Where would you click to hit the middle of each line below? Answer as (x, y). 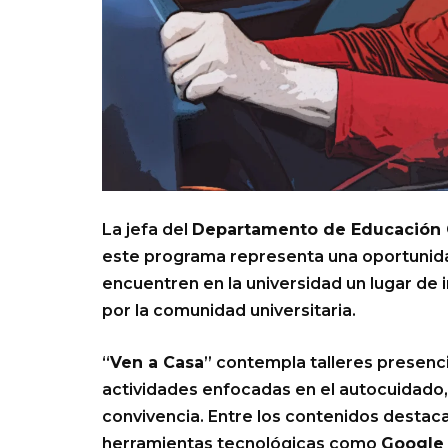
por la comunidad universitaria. (229, 311)
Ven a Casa (157, 363)
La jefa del (147, 230)
